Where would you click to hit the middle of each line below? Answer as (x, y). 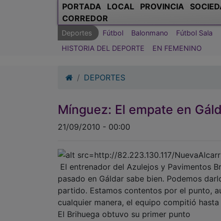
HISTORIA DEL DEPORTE (103, 48)
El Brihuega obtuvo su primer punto (124, 214)
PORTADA (82, 6)
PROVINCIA (162, 6)
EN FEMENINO (177, 48)
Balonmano (150, 33)
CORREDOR (85, 18)
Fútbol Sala (194, 33)
